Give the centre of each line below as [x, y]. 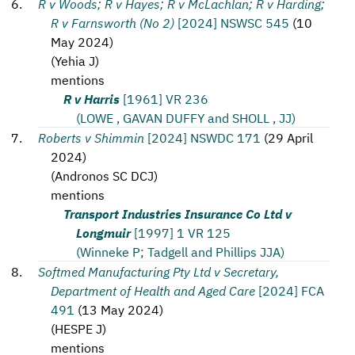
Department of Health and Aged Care [153, 290]
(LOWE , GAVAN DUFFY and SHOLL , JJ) [186, 117]
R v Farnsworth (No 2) [113, 22]
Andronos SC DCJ [104, 175]
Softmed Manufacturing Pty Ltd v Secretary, [158, 271]
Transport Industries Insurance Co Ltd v [177, 213]
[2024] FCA [291, 290]
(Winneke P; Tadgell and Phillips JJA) [180, 251]
